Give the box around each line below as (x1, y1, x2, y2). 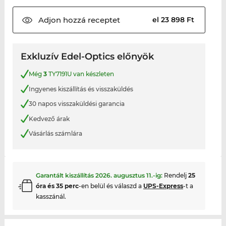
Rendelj (163, 171, 188, 179)
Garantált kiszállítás (35, 171, 95, 179)
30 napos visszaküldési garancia (28, 100, 125, 108)
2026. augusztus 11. (95, 171, 153, 179)
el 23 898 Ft (152, 15, 197, 25)
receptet (85, 15, 120, 25)
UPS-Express (143, 182, 183, 190)
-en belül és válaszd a (78, 182, 143, 190)
